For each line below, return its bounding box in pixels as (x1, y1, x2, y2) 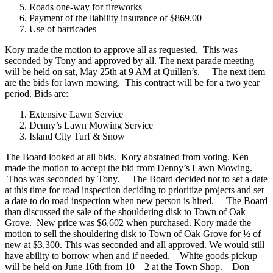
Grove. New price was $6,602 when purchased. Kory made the (5, 217, 251, 228)
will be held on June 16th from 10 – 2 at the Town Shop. (5, 261, 222, 272)
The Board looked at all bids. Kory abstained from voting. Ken (5, 151, 249, 162)
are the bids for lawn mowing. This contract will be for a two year (5, 77, 260, 88)
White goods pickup (172, 250, 257, 261)
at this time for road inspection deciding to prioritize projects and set (5, 184, 264, 195)
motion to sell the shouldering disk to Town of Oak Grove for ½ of (5, 228, 261, 239)
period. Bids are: (5, 88, 68, 99)
